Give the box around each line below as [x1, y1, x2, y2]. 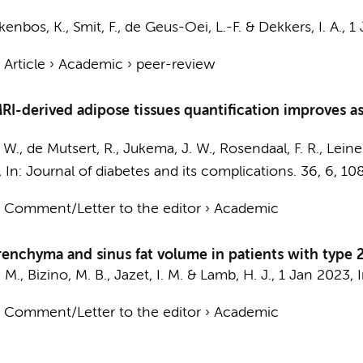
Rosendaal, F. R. [219, 142, 319, 156]
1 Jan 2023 [278, 268, 350, 283]
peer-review [135, 58, 215, 72]
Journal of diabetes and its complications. [25, 164, 297, 179]
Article [3, 58, 45, 72]
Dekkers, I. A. [258, 20, 342, 35]
